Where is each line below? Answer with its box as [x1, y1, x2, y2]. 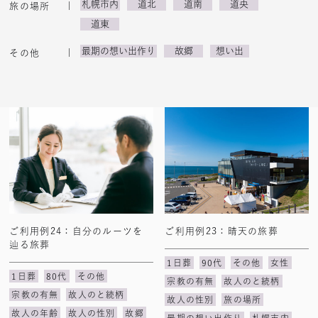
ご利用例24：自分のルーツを [9, 226, 143, 236]
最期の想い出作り [82, 46, 156, 55]
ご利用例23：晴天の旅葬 [165, 226, 279, 236]
